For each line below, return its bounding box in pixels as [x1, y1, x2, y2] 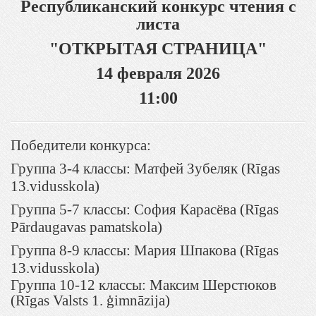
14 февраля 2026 [96, 64, 220, 83]
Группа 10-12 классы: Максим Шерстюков [11, 276, 276, 293]
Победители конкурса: [11, 137, 151, 154]
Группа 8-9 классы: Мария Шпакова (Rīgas [11, 242, 279, 259]
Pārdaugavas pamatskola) [11, 219, 162, 236]
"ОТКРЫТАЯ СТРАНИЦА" [49, 39, 267, 58]
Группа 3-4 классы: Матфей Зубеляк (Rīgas [11, 160, 280, 177]
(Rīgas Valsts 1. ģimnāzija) [11, 292, 170, 309]
